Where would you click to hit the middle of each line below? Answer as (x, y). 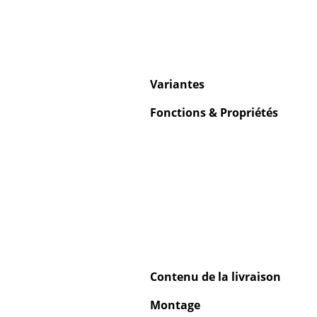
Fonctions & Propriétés (214, 113)
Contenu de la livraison (215, 277)
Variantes (177, 85)
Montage (175, 305)
